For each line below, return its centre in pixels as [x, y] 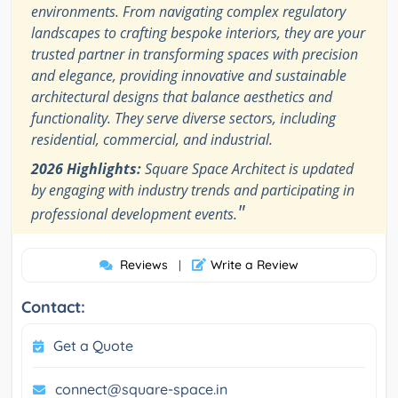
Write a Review [255, 265]
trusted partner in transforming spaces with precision [195, 55]
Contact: [53, 307]
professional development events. [134, 215]
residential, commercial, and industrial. [152, 140]
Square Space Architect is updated [247, 169]
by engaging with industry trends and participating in [193, 191]
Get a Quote [93, 346]
